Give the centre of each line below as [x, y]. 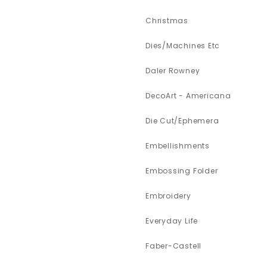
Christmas [167, 21]
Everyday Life [172, 221]
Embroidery [168, 196]
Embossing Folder [181, 171]
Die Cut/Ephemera [182, 121]
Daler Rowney [173, 71]
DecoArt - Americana [188, 96]
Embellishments [177, 146]
